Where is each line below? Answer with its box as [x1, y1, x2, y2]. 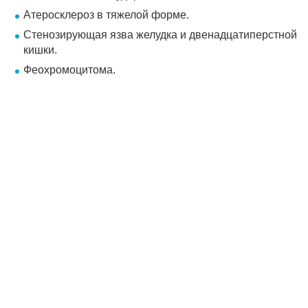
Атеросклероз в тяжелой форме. [23, 8, 189, 21]
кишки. [23, 43, 57, 56]
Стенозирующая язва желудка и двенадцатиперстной [23, 28, 297, 41]
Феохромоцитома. [23, 63, 115, 76]
